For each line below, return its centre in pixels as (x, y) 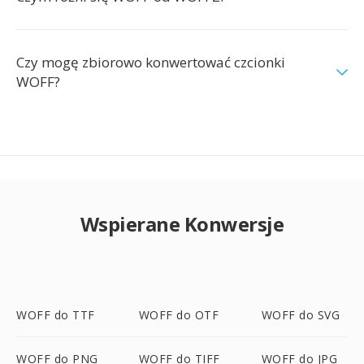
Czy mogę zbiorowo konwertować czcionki (151, 62)
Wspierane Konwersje (182, 224)
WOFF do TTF (56, 315)
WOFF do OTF (179, 315)
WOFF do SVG (301, 315)
